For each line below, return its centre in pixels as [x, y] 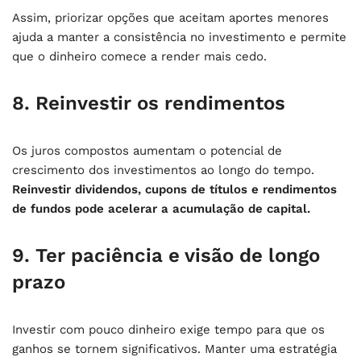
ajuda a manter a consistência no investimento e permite [179, 37]
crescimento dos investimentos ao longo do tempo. [163, 170]
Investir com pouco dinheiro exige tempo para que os [168, 329]
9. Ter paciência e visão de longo [166, 255]
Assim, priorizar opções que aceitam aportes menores [170, 17]
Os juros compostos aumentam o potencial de [147, 150]
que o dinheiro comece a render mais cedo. [139, 56]
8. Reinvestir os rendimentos [149, 103]
